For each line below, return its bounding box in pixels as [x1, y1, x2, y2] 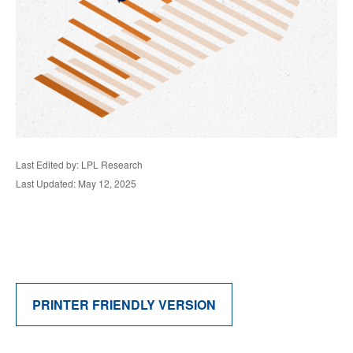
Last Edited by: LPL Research [16, 158, 143, 171]
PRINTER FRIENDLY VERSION [32, 295, 216, 314]
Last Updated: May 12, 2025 [16, 176, 136, 190]
